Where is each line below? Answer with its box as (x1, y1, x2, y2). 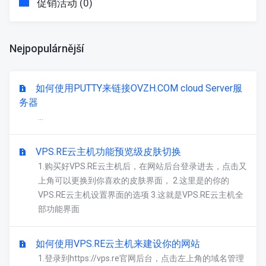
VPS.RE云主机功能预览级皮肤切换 (36, 146, 181, 157)
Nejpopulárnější (9, 42, 84, 55)
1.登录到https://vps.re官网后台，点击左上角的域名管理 (38, 254, 244, 263)
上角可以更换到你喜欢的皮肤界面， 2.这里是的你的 (38, 176, 229, 185)
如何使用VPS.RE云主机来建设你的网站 (36, 238, 200, 249)
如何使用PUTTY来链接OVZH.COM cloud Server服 (36, 83, 242, 94)
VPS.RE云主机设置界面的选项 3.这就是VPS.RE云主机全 (38, 190, 243, 199)
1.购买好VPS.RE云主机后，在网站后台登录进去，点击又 (38, 161, 247, 171)
